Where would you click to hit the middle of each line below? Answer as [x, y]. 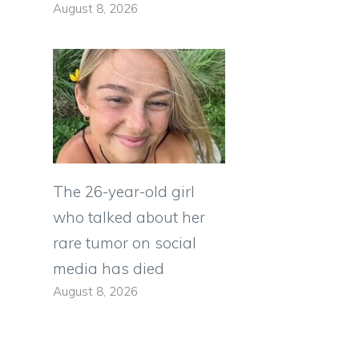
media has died [109, 269]
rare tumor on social [125, 243]
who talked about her [129, 218]
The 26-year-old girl [124, 192]
